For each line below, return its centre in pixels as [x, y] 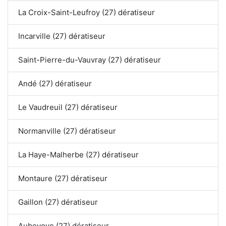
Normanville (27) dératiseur [67, 131]
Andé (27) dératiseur [55, 84]
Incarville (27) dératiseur [62, 36]
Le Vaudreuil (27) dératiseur [68, 107]
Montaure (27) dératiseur [63, 179]
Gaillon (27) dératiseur [58, 202]
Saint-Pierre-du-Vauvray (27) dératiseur [90, 60]
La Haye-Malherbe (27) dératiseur [78, 155]
